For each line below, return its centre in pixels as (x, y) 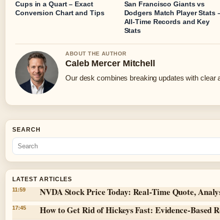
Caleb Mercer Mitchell (110, 64)
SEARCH (27, 130)
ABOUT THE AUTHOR (96, 54)
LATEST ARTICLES (42, 179)
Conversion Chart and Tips (60, 13)
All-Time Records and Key (167, 22)
